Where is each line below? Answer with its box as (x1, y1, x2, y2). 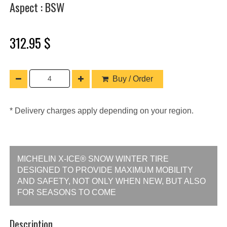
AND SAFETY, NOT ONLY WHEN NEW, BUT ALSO (17, 176, 206, 185)
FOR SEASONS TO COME (17, 187, 116, 197)
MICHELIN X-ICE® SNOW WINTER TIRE (17, 154, 169, 163)
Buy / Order (108, 74, 157, 83)
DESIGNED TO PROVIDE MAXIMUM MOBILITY (17, 165, 193, 174)
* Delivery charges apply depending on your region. (10, 106, 194, 115)
